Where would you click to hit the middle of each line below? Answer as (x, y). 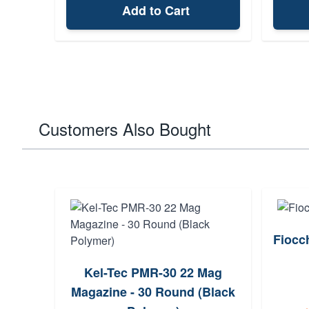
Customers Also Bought (125, 129)
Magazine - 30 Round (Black (153, 292)
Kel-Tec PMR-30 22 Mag (153, 272)
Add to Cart (156, 10)
